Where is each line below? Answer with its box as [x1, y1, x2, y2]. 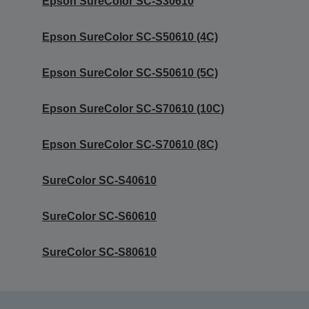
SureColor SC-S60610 [42, 210, 157, 222]
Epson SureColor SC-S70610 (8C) [42, 138, 218, 150]
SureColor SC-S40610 [42, 174, 157, 186]
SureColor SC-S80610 [42, 246, 157, 258]
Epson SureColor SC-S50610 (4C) [42, 30, 218, 43]
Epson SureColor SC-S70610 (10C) [42, 102, 224, 114]
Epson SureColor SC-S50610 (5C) [42, 66, 218, 79]
